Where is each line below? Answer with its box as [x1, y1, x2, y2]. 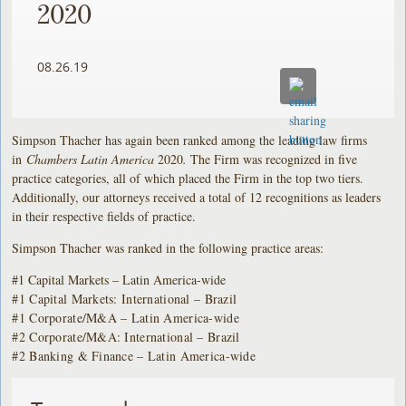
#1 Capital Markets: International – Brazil [12, 289, 237, 307]
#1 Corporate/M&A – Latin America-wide [12, 308, 239, 326]
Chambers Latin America [26, 150, 159, 168]
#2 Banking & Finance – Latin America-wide [12, 346, 256, 364]
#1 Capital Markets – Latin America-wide [12, 270, 227, 288]
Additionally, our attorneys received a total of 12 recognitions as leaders [12, 188, 382, 206]
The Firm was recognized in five [190, 150, 358, 168]
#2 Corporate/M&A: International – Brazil [12, 327, 240, 345]
